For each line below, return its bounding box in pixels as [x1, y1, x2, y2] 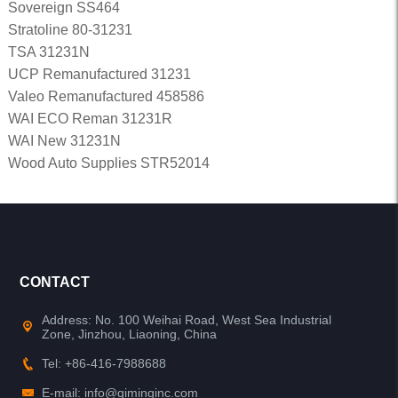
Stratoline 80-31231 [7, 22, 132, 37]
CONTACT [20, 275, 91, 290]
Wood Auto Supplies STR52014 [7, 155, 210, 171]
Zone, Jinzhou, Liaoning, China [42, 327, 218, 341]
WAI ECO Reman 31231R [7, 111, 172, 126]
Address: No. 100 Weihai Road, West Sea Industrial [42, 313, 332, 327]
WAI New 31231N [7, 133, 121, 148]
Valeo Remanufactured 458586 [7, 89, 204, 104]
